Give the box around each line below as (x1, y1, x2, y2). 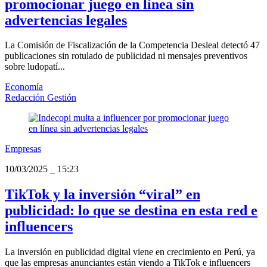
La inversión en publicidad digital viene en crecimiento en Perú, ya (5, 247, 255, 257)
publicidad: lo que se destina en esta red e (5, 203, 257, 219)
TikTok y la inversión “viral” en (5, 187, 200, 203)
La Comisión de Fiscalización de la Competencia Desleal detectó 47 (5, 40, 260, 51)
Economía (5, 82, 43, 92)
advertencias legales (5, 12, 127, 28)
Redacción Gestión (5, 92, 76, 103)
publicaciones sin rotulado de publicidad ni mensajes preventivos (5, 51, 247, 61)
